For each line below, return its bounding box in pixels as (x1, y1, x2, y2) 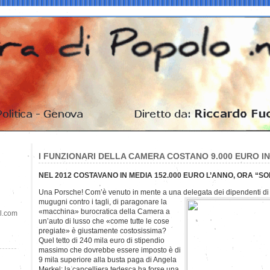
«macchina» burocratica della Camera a (39, 207, 170, 216)
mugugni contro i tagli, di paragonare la (39, 197, 167, 206)
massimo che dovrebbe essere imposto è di (39, 245, 181, 254)
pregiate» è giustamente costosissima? (39, 226, 166, 235)
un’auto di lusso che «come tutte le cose (39, 216, 169, 225)
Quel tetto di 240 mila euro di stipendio (39, 236, 165, 245)
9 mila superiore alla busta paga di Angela (39, 255, 177, 264)
